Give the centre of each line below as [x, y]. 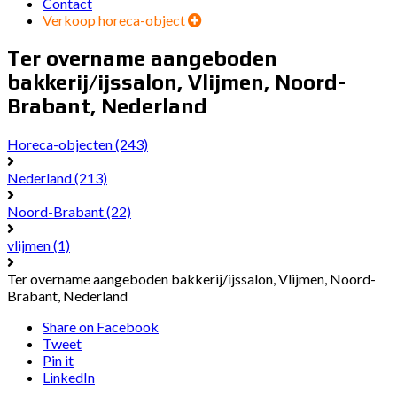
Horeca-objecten [61, 144]
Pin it [58, 360]
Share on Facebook [101, 327]
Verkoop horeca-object [115, 20]
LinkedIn [69, 377]
